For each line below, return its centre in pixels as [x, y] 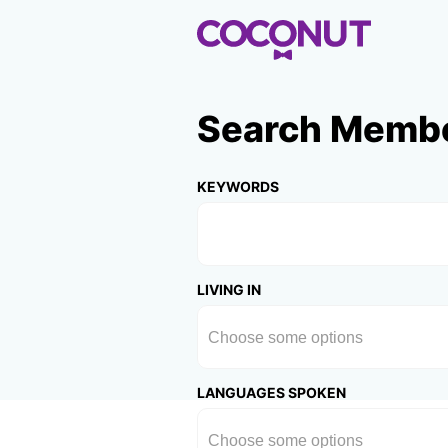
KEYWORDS [238, 186]
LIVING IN [229, 289]
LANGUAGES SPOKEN [271, 392]
